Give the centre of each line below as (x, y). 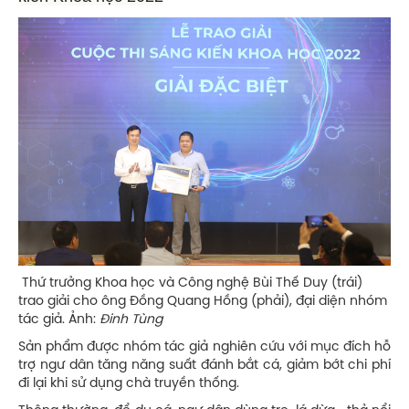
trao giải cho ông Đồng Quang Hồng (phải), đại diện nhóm (203, 301)
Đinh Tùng (131, 320)
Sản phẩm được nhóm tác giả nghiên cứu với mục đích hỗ (204, 347)
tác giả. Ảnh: (59, 320)
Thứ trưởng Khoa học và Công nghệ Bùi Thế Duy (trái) (190, 283)
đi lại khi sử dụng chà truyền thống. (129, 383)
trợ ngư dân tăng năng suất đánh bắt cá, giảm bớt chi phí (204, 365)
